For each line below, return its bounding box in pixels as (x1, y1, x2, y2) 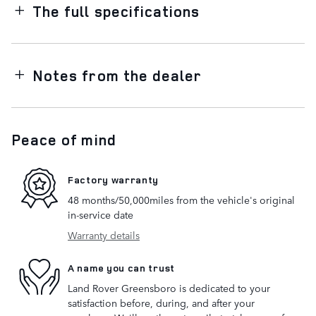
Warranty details (68, 228, 140, 243)
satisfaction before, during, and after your (68, 296, 255, 310)
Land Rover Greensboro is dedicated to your (68, 281, 270, 296)
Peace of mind (11, 130, 116, 150)
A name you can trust (68, 260, 175, 274)
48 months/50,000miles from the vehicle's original (68, 193, 295, 207)
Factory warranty (68, 172, 159, 186)
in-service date (68, 207, 133, 222)
